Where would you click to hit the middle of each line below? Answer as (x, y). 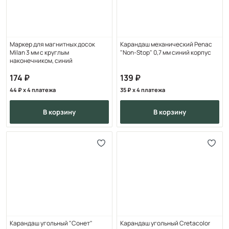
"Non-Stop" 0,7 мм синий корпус (166, 52)
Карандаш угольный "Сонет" (51, 223)
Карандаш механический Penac (166, 44)
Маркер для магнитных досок (52, 44)
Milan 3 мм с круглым (39, 52)
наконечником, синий (41, 60)
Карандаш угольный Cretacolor (165, 223)
